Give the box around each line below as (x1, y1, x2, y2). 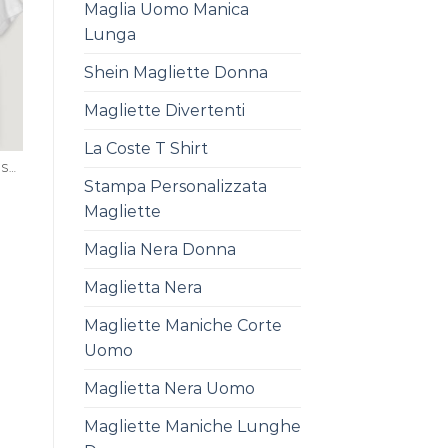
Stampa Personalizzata (83, 177, 267, 196)
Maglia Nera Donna (83, 240, 236, 259)
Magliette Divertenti (83, 101, 245, 120)
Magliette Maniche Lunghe (83, 417, 301, 436)
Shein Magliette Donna (83, 63, 268, 82)
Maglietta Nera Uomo (83, 379, 255, 398)
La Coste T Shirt (83, 139, 208, 158)
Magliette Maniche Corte (83, 316, 282, 335)
